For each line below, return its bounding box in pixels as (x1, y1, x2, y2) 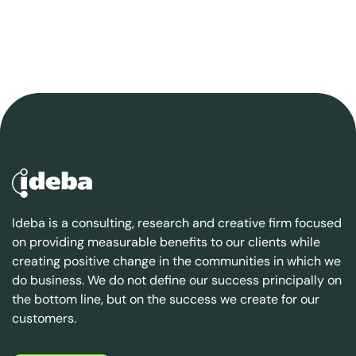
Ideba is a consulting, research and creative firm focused (12, 214, 342, 231)
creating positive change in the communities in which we (12, 252, 341, 269)
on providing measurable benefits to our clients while (12, 233, 320, 250)
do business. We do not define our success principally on (12, 271, 342, 288)
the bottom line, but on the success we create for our (12, 290, 319, 308)
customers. (12, 309, 76, 327)
